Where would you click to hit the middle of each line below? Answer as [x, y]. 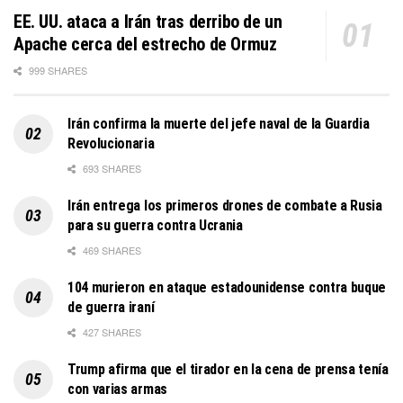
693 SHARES [111, 169]
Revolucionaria [111, 144]
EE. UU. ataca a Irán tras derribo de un [148, 22]
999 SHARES [57, 71]
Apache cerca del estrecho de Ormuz [145, 45]
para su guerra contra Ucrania [155, 226]
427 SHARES [111, 332]
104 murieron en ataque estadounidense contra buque [227, 288]
